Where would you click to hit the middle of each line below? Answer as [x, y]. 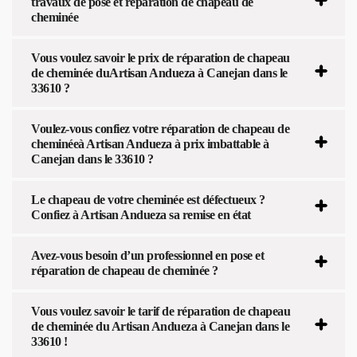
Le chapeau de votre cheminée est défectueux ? [148, 199]
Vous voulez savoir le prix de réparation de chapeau [161, 57]
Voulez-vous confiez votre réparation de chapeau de [160, 128]
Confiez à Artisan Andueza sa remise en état [141, 214]
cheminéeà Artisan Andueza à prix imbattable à [150, 143]
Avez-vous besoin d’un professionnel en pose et [147, 255]
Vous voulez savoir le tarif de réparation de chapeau [161, 311]
